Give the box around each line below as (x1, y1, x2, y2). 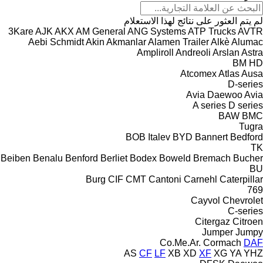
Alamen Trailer (148, 36, 209, 47)
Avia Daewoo (186, 89, 242, 100)
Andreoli (176, 47, 211, 58)
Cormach (203, 237, 241, 248)
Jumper (202, 227, 233, 237)
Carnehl (184, 174, 217, 184)
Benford (65, 153, 98, 163)
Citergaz (195, 216, 230, 227)
